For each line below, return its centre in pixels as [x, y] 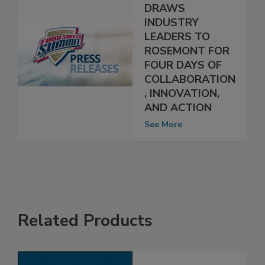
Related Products [85, 233]
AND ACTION [178, 120]
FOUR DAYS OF [183, 78]
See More [163, 137]
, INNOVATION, [182, 106]
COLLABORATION [190, 92]
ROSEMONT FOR [187, 64]
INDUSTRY [172, 35]
